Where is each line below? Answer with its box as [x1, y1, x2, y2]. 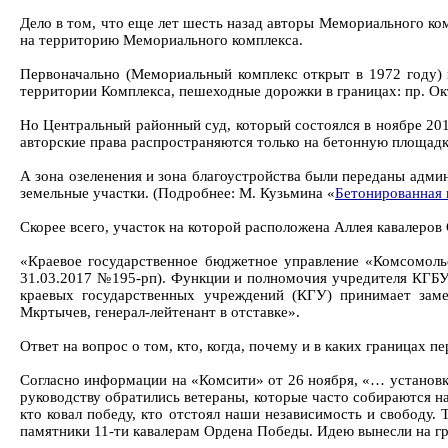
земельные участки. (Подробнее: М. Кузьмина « [20, 185, 335, 201]
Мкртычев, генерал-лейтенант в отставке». [20, 304, 303, 320]
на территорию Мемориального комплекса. [20, 32, 303, 48]
